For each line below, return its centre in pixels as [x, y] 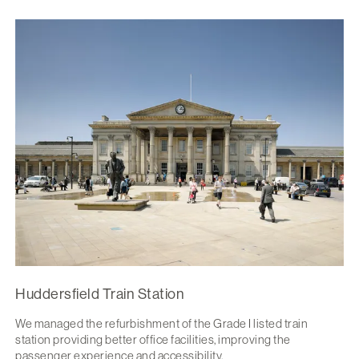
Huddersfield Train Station [100, 294]
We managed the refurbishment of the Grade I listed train [161, 323]
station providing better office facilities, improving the [153, 339]
